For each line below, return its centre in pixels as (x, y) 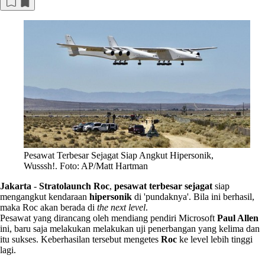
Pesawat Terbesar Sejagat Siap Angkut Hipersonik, (119, 155)
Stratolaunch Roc (74, 186)
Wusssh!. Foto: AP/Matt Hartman (86, 166)
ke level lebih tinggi (215, 239)
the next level (121, 207)
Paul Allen (238, 218)
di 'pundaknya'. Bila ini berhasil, (193, 196)
